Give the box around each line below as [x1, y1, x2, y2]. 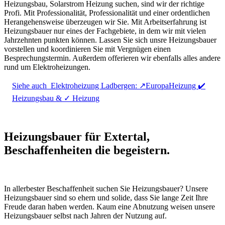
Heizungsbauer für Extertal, [4, 130, 150, 144]
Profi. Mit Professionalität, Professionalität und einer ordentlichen [4, 9, 210, 18]
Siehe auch [12, 81, 47, 90]
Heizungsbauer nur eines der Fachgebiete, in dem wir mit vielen [4, 27, 206, 36]
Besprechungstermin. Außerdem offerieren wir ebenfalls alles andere [4, 54, 220, 63]
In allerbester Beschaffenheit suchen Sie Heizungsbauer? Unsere [4, 184, 208, 193]
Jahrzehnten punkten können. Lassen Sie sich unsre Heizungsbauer [4, 36, 216, 45]
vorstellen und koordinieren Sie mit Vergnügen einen [4, 45, 171, 54]
